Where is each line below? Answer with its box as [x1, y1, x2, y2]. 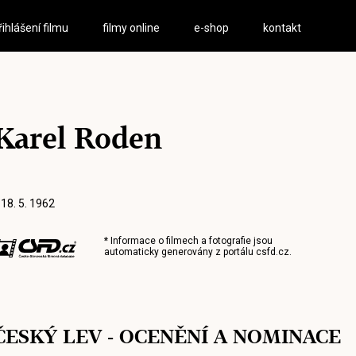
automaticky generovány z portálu [103, 246, 256, 257]
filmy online [103, 21, 161, 34]
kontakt [263, 21, 302, 34]
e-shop [194, 21, 230, 34]
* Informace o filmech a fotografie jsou [103, 235, 273, 246]
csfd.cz [255, 246, 289, 257]
